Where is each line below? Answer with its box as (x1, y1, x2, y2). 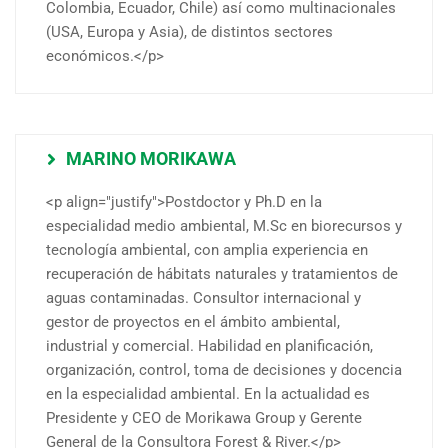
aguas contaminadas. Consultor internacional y (46, 288, 361, 307)
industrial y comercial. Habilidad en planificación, (46, 336, 373, 355)
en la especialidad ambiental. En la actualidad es (46, 384, 370, 403)
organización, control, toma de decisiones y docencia (46, 360, 402, 379)
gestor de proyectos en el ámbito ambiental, (46, 312, 340, 331)
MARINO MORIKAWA (66, 147, 236, 169)
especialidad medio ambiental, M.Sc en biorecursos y (46, 216, 402, 235)
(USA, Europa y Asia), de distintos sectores (46, 22, 333, 41)
